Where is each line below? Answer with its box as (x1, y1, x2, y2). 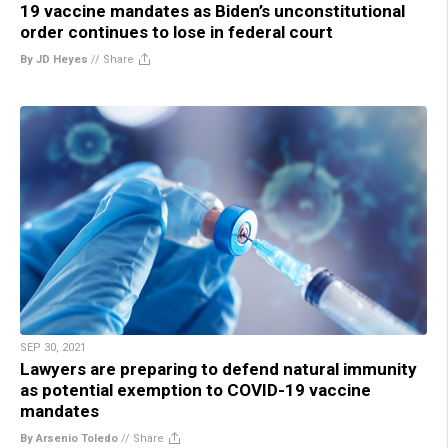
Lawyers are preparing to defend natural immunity (20, 359, 417, 379)
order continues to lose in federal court (20, 22, 333, 43)
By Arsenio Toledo (20, 432, 118, 445)
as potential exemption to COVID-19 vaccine (20, 380, 371, 400)
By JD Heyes (20, 53, 88, 67)
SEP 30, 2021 (20, 341, 86, 354)
